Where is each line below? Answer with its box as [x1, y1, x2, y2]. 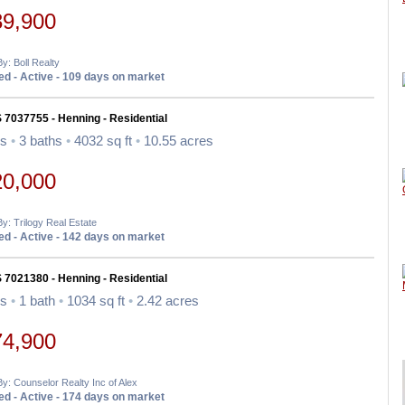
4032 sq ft [71, 134, 136, 148]
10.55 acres [140, 134, 213, 148]
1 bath [15, 294, 59, 308]
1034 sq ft [63, 294, 128, 308]
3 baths [15, 134, 66, 148]
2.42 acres [133, 294, 199, 308]
